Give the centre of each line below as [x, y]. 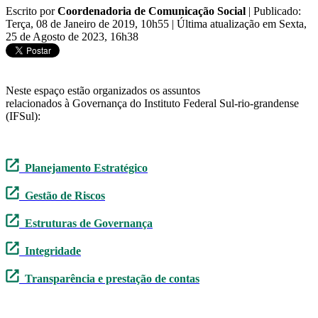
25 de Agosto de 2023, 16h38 [72, 37]
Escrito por [32, 11]
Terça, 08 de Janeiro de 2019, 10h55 [89, 24]
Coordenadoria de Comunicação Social [152, 11]
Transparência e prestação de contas [112, 279]
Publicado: [277, 11]
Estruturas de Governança [86, 224]
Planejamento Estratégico [86, 168]
